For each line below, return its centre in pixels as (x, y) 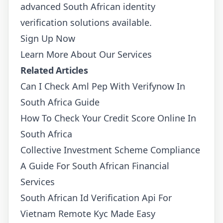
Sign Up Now (48, 38)
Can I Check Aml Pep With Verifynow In (103, 86)
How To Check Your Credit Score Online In (108, 118)
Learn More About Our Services (86, 54)
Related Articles (54, 70)
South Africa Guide (60, 102)
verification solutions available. (86, 22)
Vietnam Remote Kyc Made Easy (88, 213)
